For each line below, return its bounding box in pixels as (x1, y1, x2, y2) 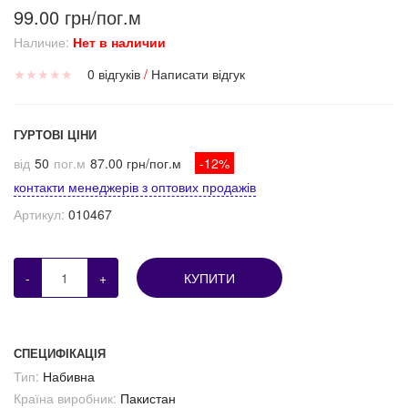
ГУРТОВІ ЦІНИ (14, 126, 97, 144)
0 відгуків (87, 65, 140, 84)
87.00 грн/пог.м (90, 154, 181, 173)
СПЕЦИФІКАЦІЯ (14, 344, 106, 362)
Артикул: (14, 205, 65, 224)
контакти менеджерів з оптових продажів (14, 178, 256, 197)
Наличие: (14, 33, 69, 52)
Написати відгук (151, 65, 245, 84)
